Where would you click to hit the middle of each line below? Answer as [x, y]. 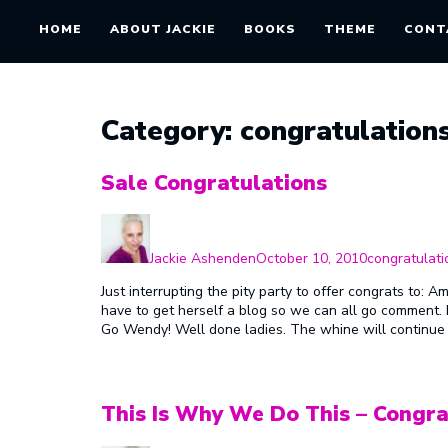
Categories [400, 222]
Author [170, 222]
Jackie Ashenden [202, 258]
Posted [276, 222]
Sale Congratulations [213, 182]
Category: [170, 130]
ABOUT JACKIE [162, 29]
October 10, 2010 [311, 258]
